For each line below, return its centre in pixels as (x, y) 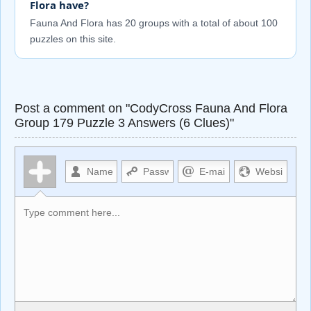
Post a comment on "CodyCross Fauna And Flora (151, 109)
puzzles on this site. (73, 39)
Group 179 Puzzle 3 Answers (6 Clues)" (124, 123)
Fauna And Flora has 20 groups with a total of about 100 (153, 23)
